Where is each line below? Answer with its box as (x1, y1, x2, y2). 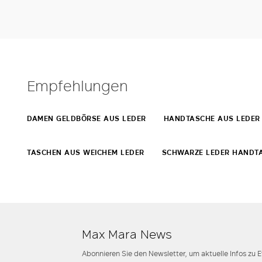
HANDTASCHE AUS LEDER (163, 113, 260, 124)
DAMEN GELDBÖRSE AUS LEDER (27, 113, 146, 124)
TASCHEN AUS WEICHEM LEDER (27, 147, 144, 158)
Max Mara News (82, 225, 173, 242)
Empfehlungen (27, 75, 128, 95)
